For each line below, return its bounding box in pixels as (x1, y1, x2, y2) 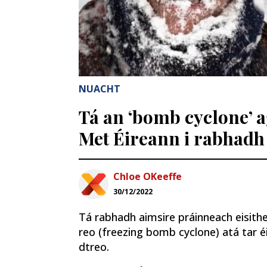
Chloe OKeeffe (113, 170, 182, 184)
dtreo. (79, 240, 109, 254)
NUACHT (79, 82, 120, 96)
